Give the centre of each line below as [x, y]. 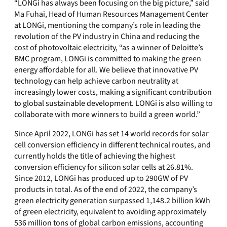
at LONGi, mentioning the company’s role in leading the [107, 25]
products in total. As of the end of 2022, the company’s [106, 190]
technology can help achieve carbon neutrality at [96, 81]
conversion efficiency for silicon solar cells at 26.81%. [104, 167]
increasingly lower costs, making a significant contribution [113, 92]
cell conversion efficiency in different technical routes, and [112, 145]
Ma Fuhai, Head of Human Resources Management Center [111, 14]
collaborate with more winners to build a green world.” [107, 115]
